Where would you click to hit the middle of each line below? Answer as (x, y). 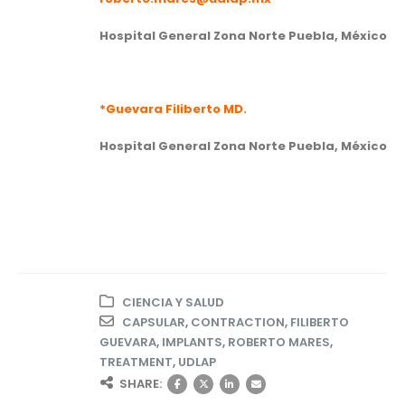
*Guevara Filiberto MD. (173, 109)
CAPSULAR (154, 322)
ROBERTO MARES (279, 342)
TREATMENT (136, 362)
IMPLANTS (192, 342)
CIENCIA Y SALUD (173, 302)
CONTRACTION (238, 322)
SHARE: (141, 383)
